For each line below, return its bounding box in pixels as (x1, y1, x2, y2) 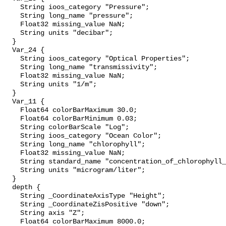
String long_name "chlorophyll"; (4, 141, 145, 149)
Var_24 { (4, 46, 44, 54)
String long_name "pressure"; (4, 12, 133, 20)
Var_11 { (4, 98, 44, 106)
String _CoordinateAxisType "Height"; (4, 192, 165, 200)
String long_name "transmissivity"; (4, 64, 157, 72)
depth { (4, 184, 40, 192)
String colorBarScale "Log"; (4, 124, 129, 132)
